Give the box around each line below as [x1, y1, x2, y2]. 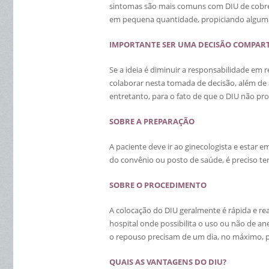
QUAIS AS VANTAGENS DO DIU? [109, 256, 226, 267]
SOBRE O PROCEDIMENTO [109, 180, 207, 190]
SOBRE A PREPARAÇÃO [109, 116, 195, 127]
